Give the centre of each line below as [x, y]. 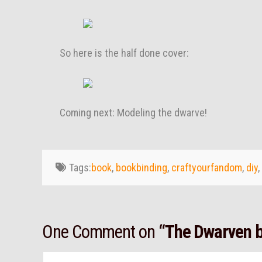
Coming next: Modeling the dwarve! [133, 113]
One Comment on [100, 232]
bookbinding [141, 168]
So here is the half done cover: [124, 53]
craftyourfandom [206, 168]
